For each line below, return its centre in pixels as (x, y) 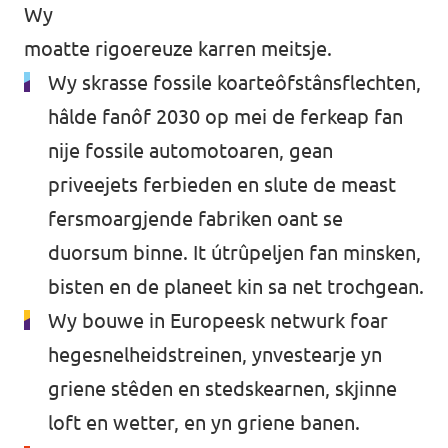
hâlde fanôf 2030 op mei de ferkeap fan (225, 116)
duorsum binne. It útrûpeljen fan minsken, (234, 252)
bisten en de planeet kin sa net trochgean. (236, 286)
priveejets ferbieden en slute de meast (222, 184)
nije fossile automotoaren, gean (190, 150)
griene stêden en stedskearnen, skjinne (222, 388)
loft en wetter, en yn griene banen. (204, 422)
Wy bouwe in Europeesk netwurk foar (218, 320)
